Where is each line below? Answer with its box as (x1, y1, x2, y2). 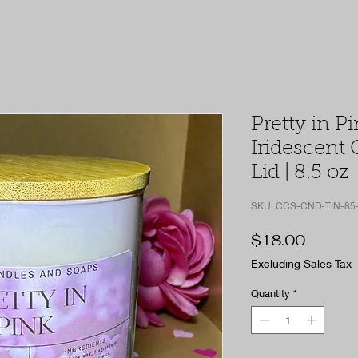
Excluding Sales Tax (251, 256, 352, 270)
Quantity (251, 286, 290, 300)
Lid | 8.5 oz (251, 162, 349, 183)
